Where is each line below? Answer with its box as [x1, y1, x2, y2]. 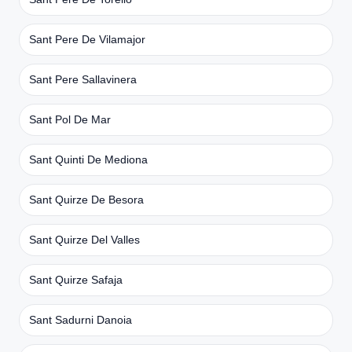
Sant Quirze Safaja [29, 273, 123, 286]
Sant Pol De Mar [29, 112, 111, 126]
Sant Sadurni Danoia [29, 313, 132, 326]
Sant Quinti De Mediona [29, 152, 148, 166]
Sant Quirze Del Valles [29, 233, 140, 246]
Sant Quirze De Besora [29, 192, 144, 206]
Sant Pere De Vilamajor [29, 32, 145, 46]
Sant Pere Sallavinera [29, 72, 137, 86]
